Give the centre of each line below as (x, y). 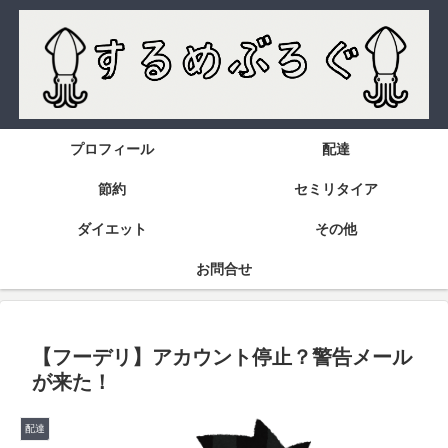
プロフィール (112, 149)
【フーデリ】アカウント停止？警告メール (222, 357)
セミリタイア (336, 189)
